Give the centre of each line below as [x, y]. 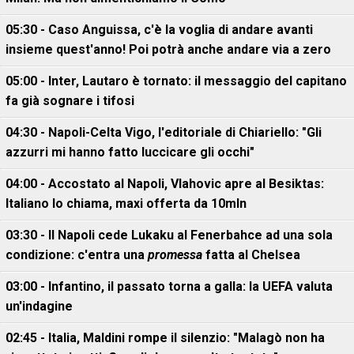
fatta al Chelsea [251, 255]
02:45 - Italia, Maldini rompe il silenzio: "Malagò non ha [165, 338]
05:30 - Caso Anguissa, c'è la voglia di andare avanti [159, 30]
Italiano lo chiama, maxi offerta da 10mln [126, 203]
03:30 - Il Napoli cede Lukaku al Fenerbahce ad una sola [169, 235]
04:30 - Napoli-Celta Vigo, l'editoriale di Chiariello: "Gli [164, 132]
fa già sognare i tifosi [70, 101]
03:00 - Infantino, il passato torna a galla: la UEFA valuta [169, 286]
